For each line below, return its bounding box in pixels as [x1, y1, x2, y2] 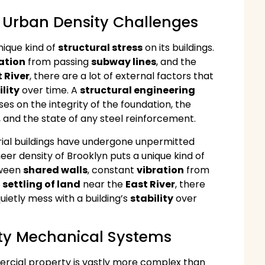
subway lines [91, 55, 157, 69]
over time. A [20, 83, 80, 98]
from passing [25, 55, 92, 69]
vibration [137, 163, 185, 177]
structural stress [58, 41, 143, 55]
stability [130, 191, 174, 205]
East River [125, 177, 176, 191]
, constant [88, 163, 137, 177]
